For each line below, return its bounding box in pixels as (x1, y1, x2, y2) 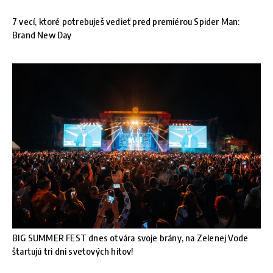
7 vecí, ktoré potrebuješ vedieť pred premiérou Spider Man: (12, 15, 240, 27)
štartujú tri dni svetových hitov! (12, 246, 133, 257)
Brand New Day (12, 29, 72, 40)
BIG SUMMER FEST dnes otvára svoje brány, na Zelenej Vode (12, 232, 249, 244)
